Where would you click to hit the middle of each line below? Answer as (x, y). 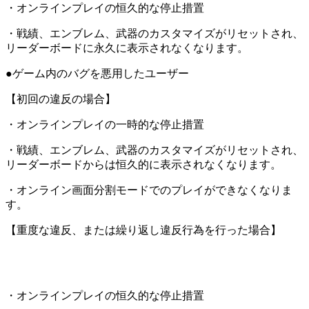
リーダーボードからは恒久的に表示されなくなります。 (143, 165)
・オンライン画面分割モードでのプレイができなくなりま (149, 190)
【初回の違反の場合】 (61, 99)
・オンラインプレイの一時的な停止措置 (105, 125)
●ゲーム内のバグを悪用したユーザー (97, 74)
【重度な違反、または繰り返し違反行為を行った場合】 (143, 230)
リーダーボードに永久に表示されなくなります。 (127, 48)
